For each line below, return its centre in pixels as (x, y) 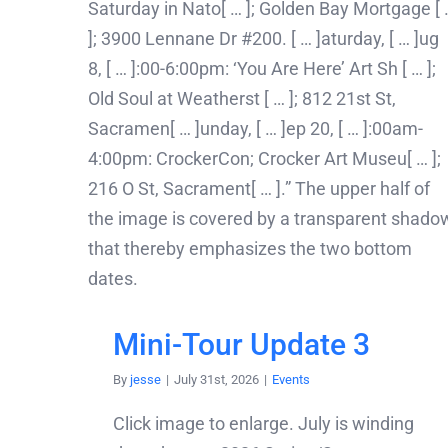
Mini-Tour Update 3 (241, 344)
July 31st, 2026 (216, 379)
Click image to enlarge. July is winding (263, 423)
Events (291, 379)
